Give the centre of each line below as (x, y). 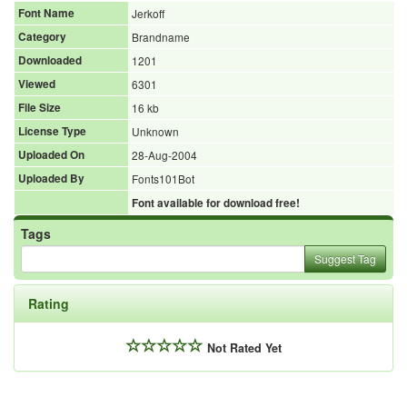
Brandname (161, 37)
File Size (40, 108)
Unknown (155, 132)
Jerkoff (148, 14)
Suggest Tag (345, 259)
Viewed (37, 84)
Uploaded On (51, 155)
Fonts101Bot (163, 179)
